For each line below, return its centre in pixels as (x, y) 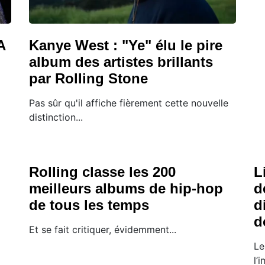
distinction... (56, 117)
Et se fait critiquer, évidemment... (103, 229)
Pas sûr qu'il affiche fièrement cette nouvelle (129, 103)
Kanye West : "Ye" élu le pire (126, 45)
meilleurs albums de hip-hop (126, 188)
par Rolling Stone (88, 78)
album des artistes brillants (121, 62)
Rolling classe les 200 (102, 172)
